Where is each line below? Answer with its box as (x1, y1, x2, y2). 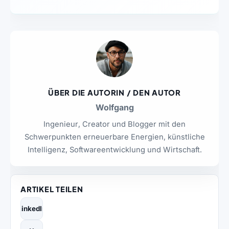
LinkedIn (17, 204, 47, 213)
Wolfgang (95, 102, 134, 113)
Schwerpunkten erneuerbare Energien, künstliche (24, 132, 205, 142)
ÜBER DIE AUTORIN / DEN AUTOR (48, 88, 181, 98)
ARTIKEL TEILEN (20, 184, 83, 194)
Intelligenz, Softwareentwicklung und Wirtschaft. (27, 145, 202, 155)
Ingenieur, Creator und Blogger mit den (43, 120, 186, 129)
